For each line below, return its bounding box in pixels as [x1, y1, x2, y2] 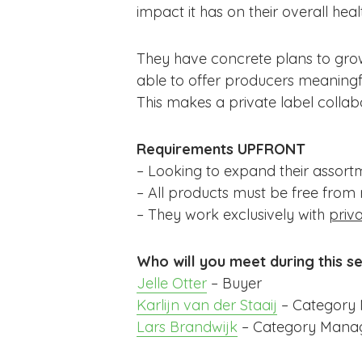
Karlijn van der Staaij [137, 296, 277, 314]
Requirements [137, 140, 238, 158]
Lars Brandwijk [137, 318, 238, 336]
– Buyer [207, 274, 262, 293]
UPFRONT [238, 140, 305, 158]
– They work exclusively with [137, 205, 329, 224]
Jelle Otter [137, 274, 207, 293]
